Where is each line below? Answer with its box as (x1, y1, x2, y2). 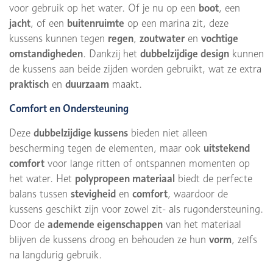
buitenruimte (67, 17, 124, 29)
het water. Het (9, 172, 75, 185)
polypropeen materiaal (75, 172, 175, 185)
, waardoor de (168, 188, 228, 200)
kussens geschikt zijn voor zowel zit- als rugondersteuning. (9, 203, 263, 215)
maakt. (109, 78, 142, 90)
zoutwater (140, 32, 185, 44)
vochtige (201, 32, 238, 44)
